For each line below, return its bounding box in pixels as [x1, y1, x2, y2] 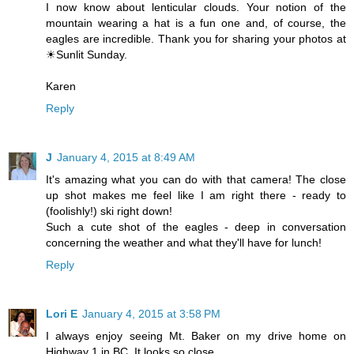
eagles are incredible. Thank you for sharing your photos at [46, 32, 346, 45]
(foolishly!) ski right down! [46, 204, 172, 217]
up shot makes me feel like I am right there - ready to [46, 188, 346, 201]
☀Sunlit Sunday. [46, 47, 127, 61]
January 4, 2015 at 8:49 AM [57, 150, 195, 164]
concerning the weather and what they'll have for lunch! [46, 235, 322, 249]
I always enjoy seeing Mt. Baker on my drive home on [46, 329, 346, 342]
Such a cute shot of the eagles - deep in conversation [46, 220, 346, 233]
